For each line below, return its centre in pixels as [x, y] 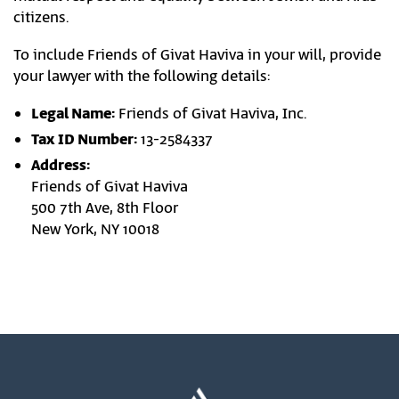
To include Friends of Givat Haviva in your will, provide [197, 55]
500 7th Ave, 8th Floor [105, 208]
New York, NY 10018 [95, 230]
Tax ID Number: [84, 140]
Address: [61, 166]
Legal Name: [73, 114]
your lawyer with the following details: [142, 77]
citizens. [41, 18]
